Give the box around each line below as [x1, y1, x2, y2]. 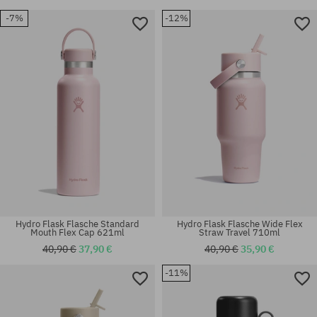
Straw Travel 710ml [199, 226, 280, 238]
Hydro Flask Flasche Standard [16, 217, 139, 230]
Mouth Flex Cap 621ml [30, 226, 125, 238]
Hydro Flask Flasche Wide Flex [176, 217, 303, 230]
